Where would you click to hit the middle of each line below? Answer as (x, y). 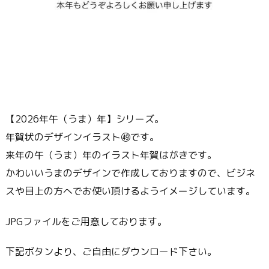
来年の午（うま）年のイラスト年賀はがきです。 (111, 155)
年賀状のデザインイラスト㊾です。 (82, 137)
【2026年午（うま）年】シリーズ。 (85, 119)
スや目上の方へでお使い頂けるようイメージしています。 (130, 191)
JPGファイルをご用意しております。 (86, 221)
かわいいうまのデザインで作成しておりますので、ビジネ (130, 173)
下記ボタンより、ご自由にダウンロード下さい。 (111, 252)
